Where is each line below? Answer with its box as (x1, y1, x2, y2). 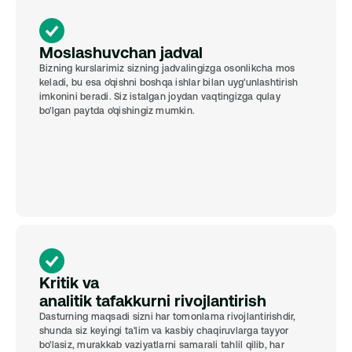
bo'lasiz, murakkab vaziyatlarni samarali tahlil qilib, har (39, 339, 284, 350)
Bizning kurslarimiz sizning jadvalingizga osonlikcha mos (39, 63, 295, 74)
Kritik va (39, 273, 99, 291)
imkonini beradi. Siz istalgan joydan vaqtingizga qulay (39, 91, 280, 102)
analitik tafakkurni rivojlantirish (39, 291, 266, 310)
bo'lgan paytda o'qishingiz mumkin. (39, 105, 196, 116)
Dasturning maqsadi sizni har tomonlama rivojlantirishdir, (39, 311, 296, 322)
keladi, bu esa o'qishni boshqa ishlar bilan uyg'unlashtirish (39, 77, 299, 88)
